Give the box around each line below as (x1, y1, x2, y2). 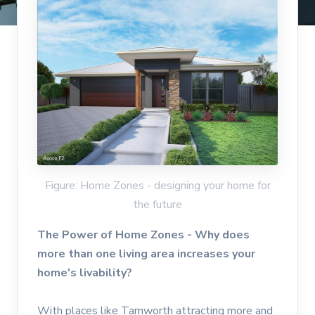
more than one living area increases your (37, 245, 255, 262)
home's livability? (37, 264, 132, 281)
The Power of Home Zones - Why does (37, 226, 250, 243)
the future (133, 196, 182, 212)
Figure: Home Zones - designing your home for (44, 177, 271, 193)
